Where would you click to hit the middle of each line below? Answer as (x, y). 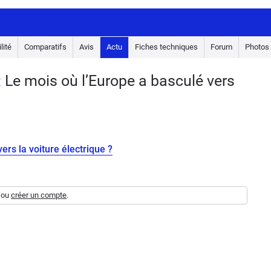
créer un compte (39, 195)
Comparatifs (45, 47)
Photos (257, 47)
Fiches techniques (166, 47)
